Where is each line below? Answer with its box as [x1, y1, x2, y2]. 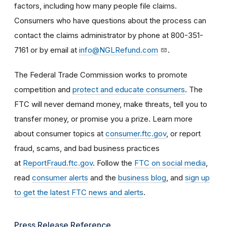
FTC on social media [134, 158, 206, 168]
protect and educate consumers [72, 84, 185, 94]
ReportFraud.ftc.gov [23, 158, 93, 168]
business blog [118, 172, 166, 182]
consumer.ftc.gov [105, 128, 166, 138]
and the [88, 172, 118, 182]
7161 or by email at [14, 45, 79, 55]
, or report [166, 128, 201, 138]
